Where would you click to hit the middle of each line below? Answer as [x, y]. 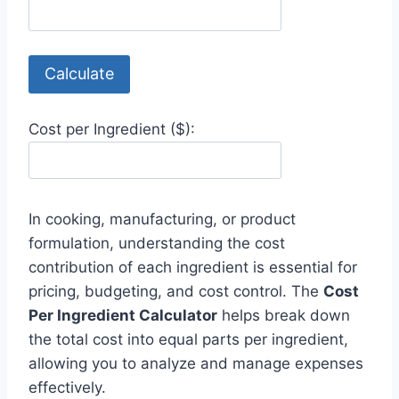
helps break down [284, 316]
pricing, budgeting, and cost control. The [176, 292]
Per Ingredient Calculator [123, 316]
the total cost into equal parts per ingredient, [188, 340]
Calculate [79, 74]
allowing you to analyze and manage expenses [196, 364]
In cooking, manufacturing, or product [162, 220]
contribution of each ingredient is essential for [193, 268]
